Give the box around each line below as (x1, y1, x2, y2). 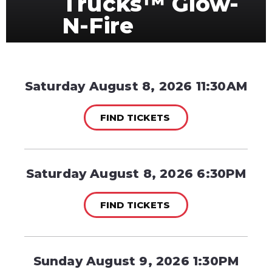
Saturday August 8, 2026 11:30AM (24, 79, 248, 93)
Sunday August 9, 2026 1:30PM (33, 254, 239, 268)
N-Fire (62, 12, 134, 39)
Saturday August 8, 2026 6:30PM (25, 166, 246, 181)
